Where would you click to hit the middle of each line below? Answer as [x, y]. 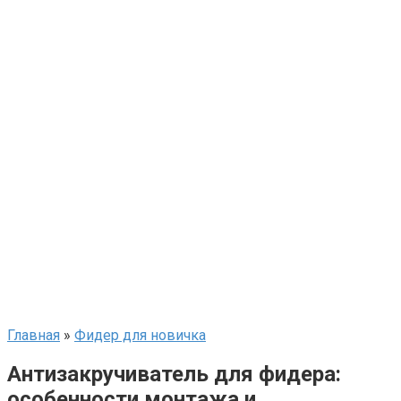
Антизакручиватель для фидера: [174, 374]
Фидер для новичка [140, 335]
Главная [34, 335]
